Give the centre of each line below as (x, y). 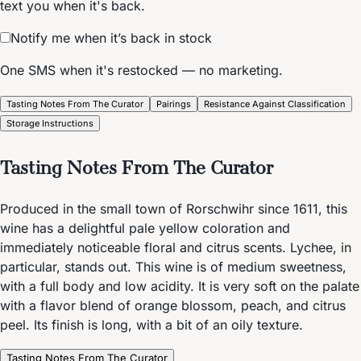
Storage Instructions (50, 123)
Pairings (174, 104)
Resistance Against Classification (275, 104)
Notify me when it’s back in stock (111, 37)
